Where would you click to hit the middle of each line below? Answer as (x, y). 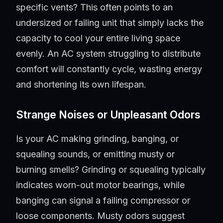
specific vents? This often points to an (94, 7)
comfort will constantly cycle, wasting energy (109, 69)
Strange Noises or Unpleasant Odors (108, 115)
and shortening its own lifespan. (81, 85)
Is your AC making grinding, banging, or (97, 139)
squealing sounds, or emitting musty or (95, 154)
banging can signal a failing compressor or (103, 201)
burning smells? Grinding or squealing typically (111, 170)
